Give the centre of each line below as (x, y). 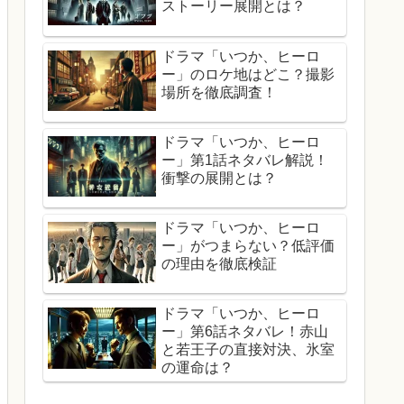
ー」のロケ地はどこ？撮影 (248, 74)
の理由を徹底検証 (219, 263)
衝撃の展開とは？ (219, 178)
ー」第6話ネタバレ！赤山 (245, 332)
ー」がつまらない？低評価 (248, 245)
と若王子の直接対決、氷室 (248, 350)
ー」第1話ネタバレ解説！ (245, 160)
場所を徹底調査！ (219, 92)
